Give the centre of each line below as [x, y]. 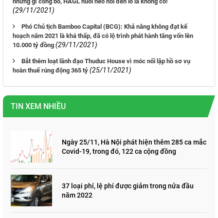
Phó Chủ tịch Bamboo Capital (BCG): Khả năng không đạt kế [104, 27]
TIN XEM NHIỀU [38, 107]
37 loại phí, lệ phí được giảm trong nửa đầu [128, 186]
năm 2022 [77, 195]
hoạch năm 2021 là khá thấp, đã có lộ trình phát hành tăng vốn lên [103, 36]
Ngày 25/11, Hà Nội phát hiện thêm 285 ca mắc [134, 142]
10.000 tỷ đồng [33, 45]
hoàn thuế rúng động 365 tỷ [50, 71]
